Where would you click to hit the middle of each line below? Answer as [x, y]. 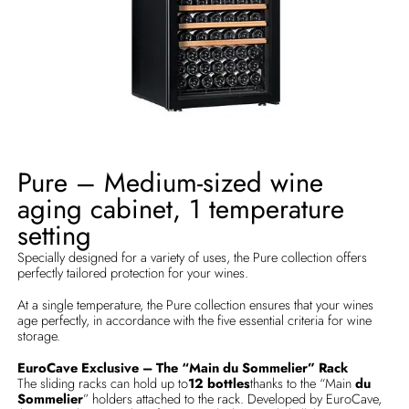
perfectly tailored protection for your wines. [133, 272]
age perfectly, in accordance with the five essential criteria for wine [195, 320]
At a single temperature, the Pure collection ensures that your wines [196, 304]
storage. [39, 335]
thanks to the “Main [303, 383]
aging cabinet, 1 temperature [181, 209]
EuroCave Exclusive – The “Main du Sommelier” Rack [183, 368]
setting [55, 235]
